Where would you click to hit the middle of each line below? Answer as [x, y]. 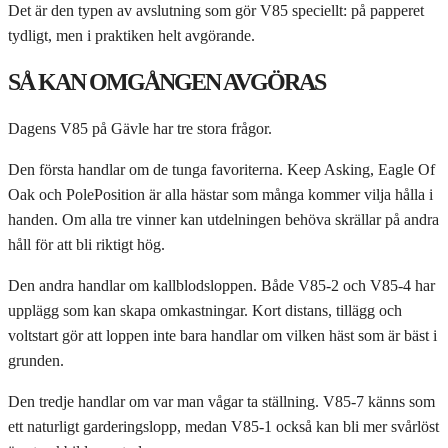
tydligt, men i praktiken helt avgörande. [131, 36]
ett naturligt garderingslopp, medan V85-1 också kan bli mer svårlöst [223, 426]
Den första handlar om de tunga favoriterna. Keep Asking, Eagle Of [221, 169]
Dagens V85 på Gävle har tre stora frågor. [140, 128]
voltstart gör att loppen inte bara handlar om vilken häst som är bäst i [222, 335]
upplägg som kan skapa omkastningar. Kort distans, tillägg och [205, 310]
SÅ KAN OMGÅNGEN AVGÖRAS [166, 82]
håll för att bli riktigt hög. [86, 244]
